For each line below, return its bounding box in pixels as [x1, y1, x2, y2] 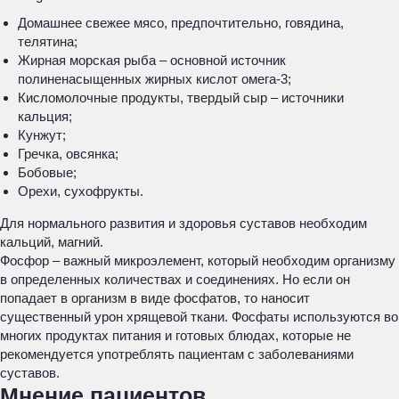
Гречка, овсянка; [18, 146, 118, 161]
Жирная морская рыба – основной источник [18, 53, 286, 68]
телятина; [18, 34, 77, 49]
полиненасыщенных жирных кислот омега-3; [18, 71, 291, 86]
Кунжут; [18, 127, 66, 142]
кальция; [18, 109, 72, 124]
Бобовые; [18, 165, 77, 180]
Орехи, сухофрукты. [18, 183, 143, 199]
